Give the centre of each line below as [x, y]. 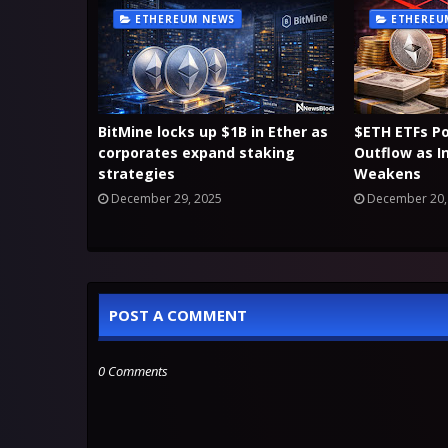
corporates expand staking [196, 152]
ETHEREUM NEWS [185, 19]
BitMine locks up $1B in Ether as [213, 131]
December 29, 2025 [166, 198]
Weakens [387, 173]
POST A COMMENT [178, 315]
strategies [136, 173]
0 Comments [133, 371]
